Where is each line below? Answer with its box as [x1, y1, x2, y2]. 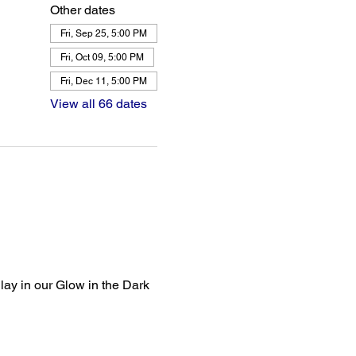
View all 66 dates [49, 96, 147, 111]
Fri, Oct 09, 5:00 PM [60, 52, 144, 63]
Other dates [49, 2, 115, 17]
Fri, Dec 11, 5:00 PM [60, 75, 147, 87]
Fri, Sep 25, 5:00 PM [60, 28, 147, 39]
